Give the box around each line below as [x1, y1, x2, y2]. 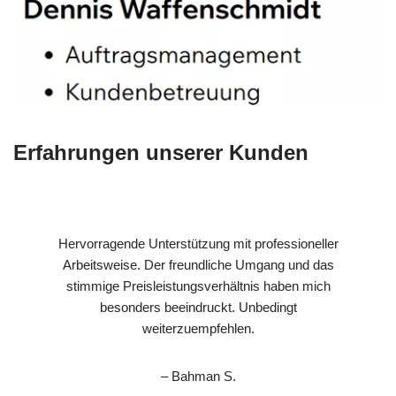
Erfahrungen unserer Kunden [13, 140, 308, 164]
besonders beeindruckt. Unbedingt [99, 299, 297, 315]
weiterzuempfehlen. [141, 320, 255, 336]
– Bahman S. [160, 368, 236, 384]
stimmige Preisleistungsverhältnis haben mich [65, 278, 331, 293]
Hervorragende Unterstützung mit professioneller [57, 235, 339, 251]
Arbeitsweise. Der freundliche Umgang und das [62, 256, 334, 272]
